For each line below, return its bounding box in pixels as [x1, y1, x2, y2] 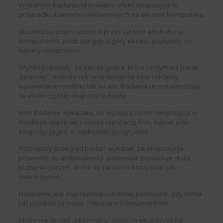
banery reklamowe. [18, 46, 82, 55]
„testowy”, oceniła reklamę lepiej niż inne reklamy [18, 73, 178, 81]
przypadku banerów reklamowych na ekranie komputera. [18, 10, 205, 19]
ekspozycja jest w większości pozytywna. [18, 127, 149, 136]
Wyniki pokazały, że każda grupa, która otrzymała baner [18, 63, 200, 72]
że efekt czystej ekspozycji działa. [18, 92, 127, 100]
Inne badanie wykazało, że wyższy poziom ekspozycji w [18, 109, 197, 117]
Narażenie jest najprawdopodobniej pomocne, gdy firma [18, 190, 202, 198]
